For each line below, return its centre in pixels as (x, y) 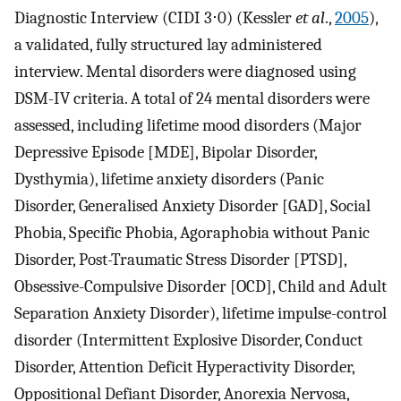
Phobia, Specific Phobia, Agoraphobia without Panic (192, 232)
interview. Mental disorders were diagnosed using (185, 71)
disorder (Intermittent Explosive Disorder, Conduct (188, 340)
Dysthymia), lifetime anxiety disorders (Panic (169, 179)
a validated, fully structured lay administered (168, 44)
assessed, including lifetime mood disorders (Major (188, 125)
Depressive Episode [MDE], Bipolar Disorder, (166, 152)
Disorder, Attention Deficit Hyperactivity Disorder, (184, 367)
